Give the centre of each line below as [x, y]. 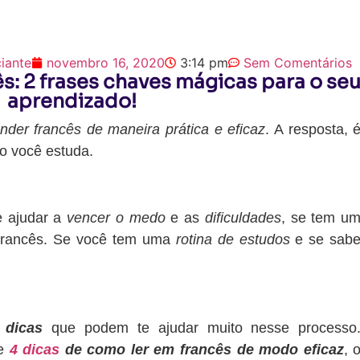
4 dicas [35, 349]
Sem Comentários [298, 63]
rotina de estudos [233, 239]
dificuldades [243, 217]
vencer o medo [116, 217]
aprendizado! [72, 101]
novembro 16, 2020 [106, 63]
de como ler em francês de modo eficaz [202, 349]
